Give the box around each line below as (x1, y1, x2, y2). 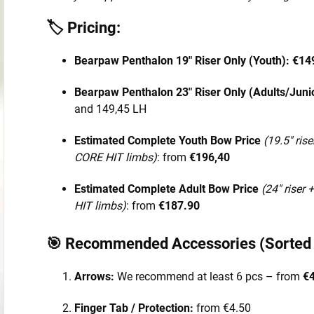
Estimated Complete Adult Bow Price (74, 182, 259, 196)
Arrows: (74, 269, 114, 283)
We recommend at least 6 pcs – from (114, 269, 303, 283)
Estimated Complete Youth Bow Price (74, 133, 261, 147)
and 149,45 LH (74, 102, 146, 116)
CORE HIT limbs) (74, 150, 157, 164)
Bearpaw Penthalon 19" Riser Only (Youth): (74, 53, 289, 67)
